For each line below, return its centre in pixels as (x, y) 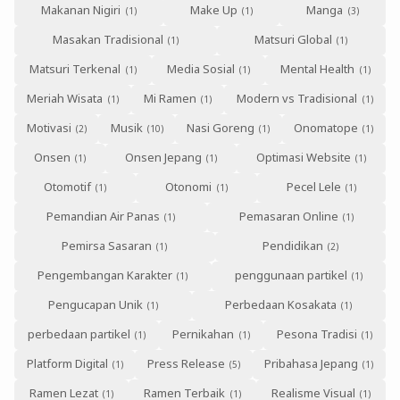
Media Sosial (200, 69)
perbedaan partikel (79, 334)
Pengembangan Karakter (105, 275)
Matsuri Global (294, 40)
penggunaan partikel (291, 275)
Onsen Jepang (163, 158)
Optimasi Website (303, 158)
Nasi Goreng (221, 128)
